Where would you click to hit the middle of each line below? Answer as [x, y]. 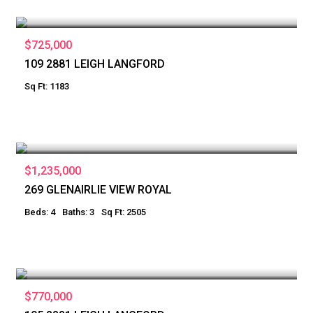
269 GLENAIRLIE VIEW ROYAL [98, 189]
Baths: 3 [78, 212]
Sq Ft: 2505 [124, 212]
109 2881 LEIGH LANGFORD [95, 64]
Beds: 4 [40, 212]
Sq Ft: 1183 [47, 86]
